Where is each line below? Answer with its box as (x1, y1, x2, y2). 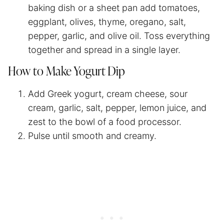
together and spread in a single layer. (28, 44, 180, 55)
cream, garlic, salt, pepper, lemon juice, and (28, 102, 206, 113)
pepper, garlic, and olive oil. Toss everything (28, 30, 210, 41)
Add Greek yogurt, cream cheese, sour (28, 88, 187, 99)
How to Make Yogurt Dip (8, 65, 125, 78)
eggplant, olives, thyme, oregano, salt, (28, 16, 186, 27)
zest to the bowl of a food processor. (28, 116, 181, 127)
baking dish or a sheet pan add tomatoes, (28, 2, 200, 13)
